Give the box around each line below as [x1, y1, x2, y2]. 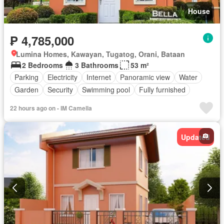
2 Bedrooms [22, 59, 63, 70]
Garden [14, 84, 38, 95]
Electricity [47, 72, 77, 82]
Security [47, 84, 73, 95]
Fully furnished [139, 84, 185, 95]
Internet [86, 72, 111, 82]
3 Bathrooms [75, 59, 118, 70]
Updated [181, 131, 210, 142]
